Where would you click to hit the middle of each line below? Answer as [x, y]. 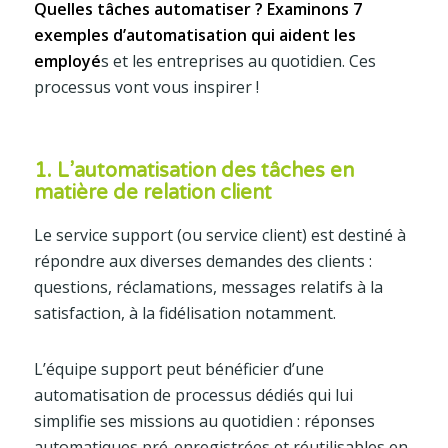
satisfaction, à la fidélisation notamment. [184, 312]
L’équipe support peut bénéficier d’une [178, 368]
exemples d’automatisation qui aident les [194, 34]
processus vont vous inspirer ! [146, 86]
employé [67, 60]
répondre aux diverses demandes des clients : [202, 260]
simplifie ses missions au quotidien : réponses [204, 420]
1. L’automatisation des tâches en [193, 170]
